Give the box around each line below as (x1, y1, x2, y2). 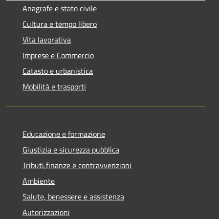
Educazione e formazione (22, 128, 105, 140)
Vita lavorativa (22, 33, 71, 45)
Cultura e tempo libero (22, 18, 97, 30)
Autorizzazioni (22, 206, 70, 218)
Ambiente (22, 175, 55, 187)
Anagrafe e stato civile (22, 2, 97, 14)
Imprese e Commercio (22, 49, 94, 61)
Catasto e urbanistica (22, 65, 93, 77)
